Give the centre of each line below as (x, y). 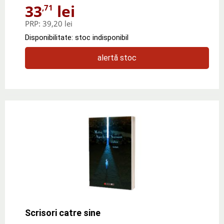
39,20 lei (57, 23)
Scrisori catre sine (63, 212)
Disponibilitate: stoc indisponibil (77, 37)
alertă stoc (117, 57)
